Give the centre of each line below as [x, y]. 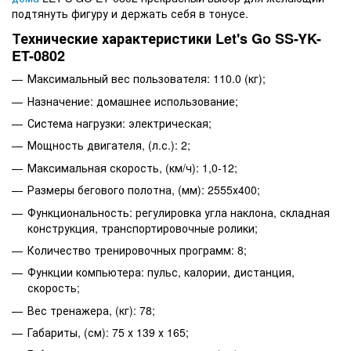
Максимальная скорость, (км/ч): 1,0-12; [132, 167]
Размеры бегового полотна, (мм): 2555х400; [144, 190]
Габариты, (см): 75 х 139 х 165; [108, 333]
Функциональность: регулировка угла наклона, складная [179, 212]
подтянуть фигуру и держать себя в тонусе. [130, 13]
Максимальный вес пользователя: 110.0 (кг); [147, 79]
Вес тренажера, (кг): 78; [91, 310]
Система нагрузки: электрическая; [119, 123]
